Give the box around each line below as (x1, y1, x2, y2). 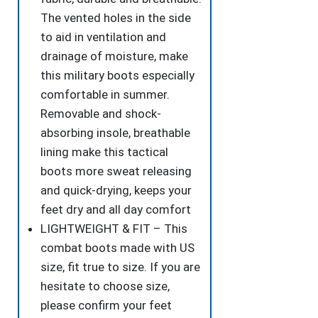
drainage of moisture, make (40, 49, 188, 64)
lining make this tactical (40, 145, 168, 160)
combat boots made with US (40, 241, 194, 256)
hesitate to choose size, (40, 279, 170, 294)
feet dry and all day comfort (40, 202, 191, 217)
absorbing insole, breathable (40, 126, 190, 141)
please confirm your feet (40, 298, 172, 313)
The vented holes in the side (40, 11, 191, 26)
